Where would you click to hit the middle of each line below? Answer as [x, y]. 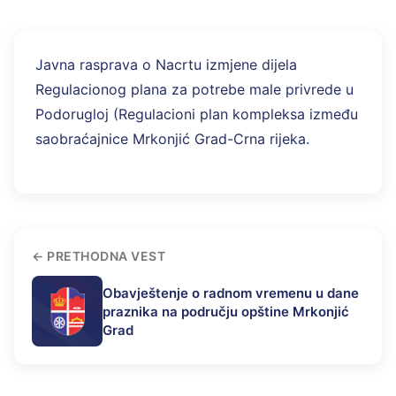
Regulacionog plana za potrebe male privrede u [194, 90]
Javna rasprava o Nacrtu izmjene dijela [166, 65]
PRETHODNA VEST [106, 256]
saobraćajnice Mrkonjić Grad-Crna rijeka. [172, 139]
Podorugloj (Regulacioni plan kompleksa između [197, 114]
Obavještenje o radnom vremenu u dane [231, 293]
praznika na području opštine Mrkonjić [226, 311]
